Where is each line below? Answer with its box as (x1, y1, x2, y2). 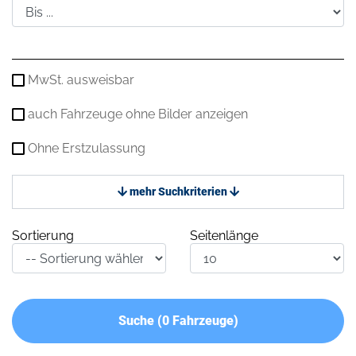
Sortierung (12, 228, 74, 244)
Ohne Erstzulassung (28, 141, 145, 157)
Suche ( (118, 313, 162, 329)
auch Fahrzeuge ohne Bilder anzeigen (28, 106, 248, 122)
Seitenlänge (190, 228, 258, 244)
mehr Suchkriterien (126, 185, 230, 199)
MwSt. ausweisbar (28, 72, 134, 88)
